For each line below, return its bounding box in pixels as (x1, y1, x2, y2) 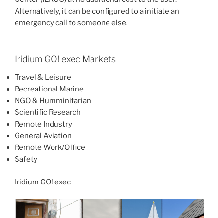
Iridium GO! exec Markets (15, 54, 116, 64)
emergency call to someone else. (15, 18, 127, 28)
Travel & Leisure (15, 73, 71, 82)
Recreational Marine (15, 85, 84, 94)
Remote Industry (15, 120, 72, 129)
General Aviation (15, 131, 72, 141)
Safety (15, 155, 37, 164)
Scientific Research (15, 108, 81, 117)
